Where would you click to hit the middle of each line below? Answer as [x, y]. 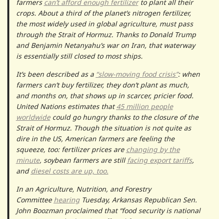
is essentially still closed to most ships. [80, 56]
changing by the [153, 149]
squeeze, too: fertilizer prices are [71, 149]
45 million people [144, 106]
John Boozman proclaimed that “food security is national [108, 210]
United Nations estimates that [66, 106]
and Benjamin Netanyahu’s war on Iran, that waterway [105, 45]
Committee [35, 199]
